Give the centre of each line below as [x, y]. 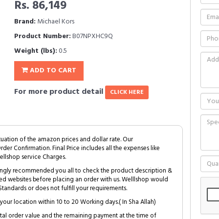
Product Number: [43, 36]
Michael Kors [55, 22]
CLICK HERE [127, 92]
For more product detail [60, 92]
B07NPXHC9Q [92, 36]
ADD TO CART [52, 71]
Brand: [25, 22]
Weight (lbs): [36, 51]
